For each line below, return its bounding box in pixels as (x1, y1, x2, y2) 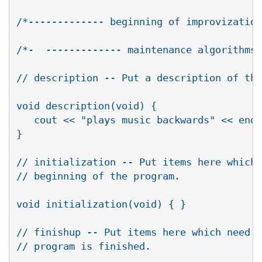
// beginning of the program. (16, 170, 180, 182)
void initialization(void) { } (16, 198, 186, 211)
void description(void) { (16, 100, 157, 112)
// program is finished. (16, 240, 151, 253)
